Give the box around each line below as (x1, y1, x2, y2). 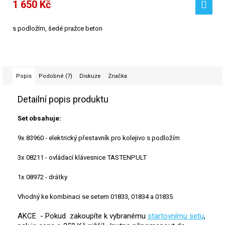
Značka (108, 73, 127, 80)
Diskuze (79, 73, 101, 80)
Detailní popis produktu (18, 94, 108, 105)
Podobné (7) (39, 73, 72, 80)
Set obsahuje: (18, 115, 61, 123)
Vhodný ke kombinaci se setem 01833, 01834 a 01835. (18, 193, 174, 201)
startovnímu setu (148, 211, 204, 221)
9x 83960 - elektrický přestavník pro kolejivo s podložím (18, 134, 180, 142)
